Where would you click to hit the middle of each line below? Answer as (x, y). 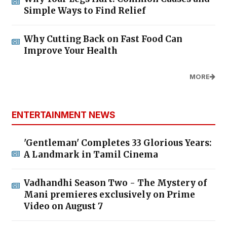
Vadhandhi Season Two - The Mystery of (115, 183)
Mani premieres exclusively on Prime (109, 194)
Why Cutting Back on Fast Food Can (103, 39)
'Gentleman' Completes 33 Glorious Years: (118, 143)
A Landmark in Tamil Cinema (91, 154)
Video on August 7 (63, 206)
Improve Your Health (71, 50)
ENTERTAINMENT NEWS (64, 115)
